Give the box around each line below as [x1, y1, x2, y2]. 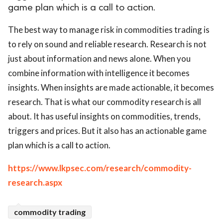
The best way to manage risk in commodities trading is [8, 24, 210, 35]
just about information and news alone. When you [8, 53, 191, 64]
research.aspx [8, 177, 62, 188]
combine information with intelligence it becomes [8, 68, 190, 78]
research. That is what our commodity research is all [8, 97, 201, 107]
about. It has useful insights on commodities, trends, [8, 111, 201, 121]
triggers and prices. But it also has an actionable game [8, 125, 207, 136]
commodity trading [14, 207, 86, 217]
